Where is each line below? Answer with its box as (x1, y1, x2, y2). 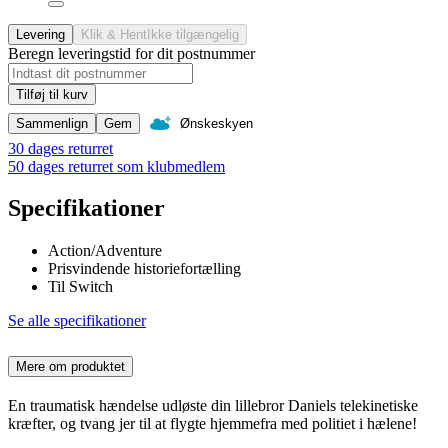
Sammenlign (16, 115, 88, 131)
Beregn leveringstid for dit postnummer (8, 44, 255, 62)
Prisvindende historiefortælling (48, 260, 241, 278)
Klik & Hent (81, 26, 147, 42)
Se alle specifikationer (8, 312, 146, 330)
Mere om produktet (16, 359, 125, 375)
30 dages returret (8, 139, 113, 157)
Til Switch (48, 278, 113, 296)
